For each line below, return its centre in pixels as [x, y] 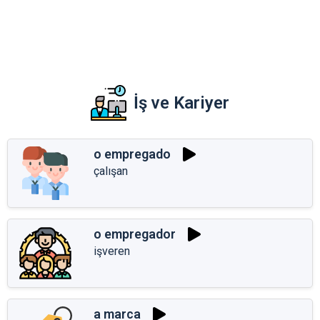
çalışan [111, 171]
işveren [112, 251]
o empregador [135, 234]
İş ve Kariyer [181, 102]
